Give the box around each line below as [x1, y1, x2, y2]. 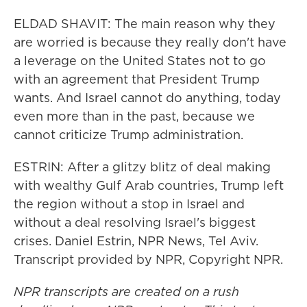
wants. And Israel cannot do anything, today [14, 89, 281, 106]
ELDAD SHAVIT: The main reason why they [14, 15, 275, 32]
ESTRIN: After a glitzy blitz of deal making [14, 158, 271, 175]
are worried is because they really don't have [14, 34, 286, 51]
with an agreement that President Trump [14, 71, 260, 88]
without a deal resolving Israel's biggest [14, 214, 256, 231]
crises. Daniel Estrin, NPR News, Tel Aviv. [14, 232, 258, 249]
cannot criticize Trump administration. [14, 126, 243, 143]
